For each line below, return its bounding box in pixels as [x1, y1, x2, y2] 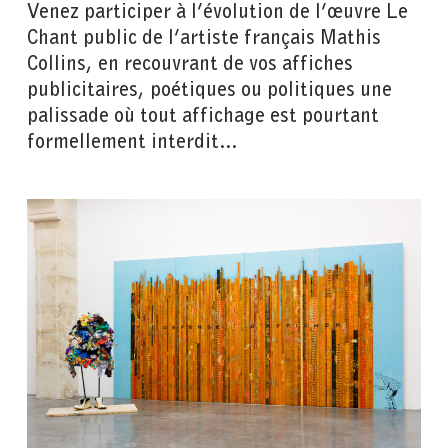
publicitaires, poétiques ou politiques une [27, 75, 393, 100]
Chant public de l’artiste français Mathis [27, 23, 382, 48]
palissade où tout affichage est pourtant [27, 101, 380, 126]
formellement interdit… [27, 127, 239, 152]
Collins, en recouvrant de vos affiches [27, 49, 354, 74]
